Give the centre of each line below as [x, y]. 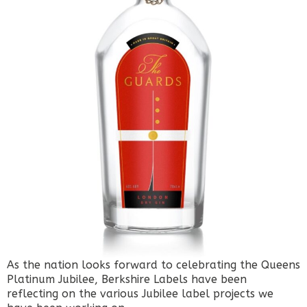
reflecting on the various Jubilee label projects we [140, 294]
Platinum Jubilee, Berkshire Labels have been [127, 280]
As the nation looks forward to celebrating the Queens [153, 265]
